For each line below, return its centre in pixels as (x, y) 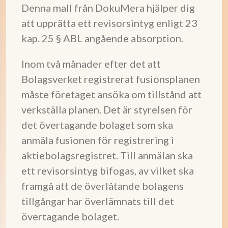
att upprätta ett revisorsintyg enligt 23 (109, 23)
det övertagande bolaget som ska (97, 125)
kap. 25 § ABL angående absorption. (102, 38)
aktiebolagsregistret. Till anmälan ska (107, 155)
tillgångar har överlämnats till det (98, 201)
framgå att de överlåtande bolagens (103, 186)
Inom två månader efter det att (91, 64)
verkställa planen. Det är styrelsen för (107, 109)
